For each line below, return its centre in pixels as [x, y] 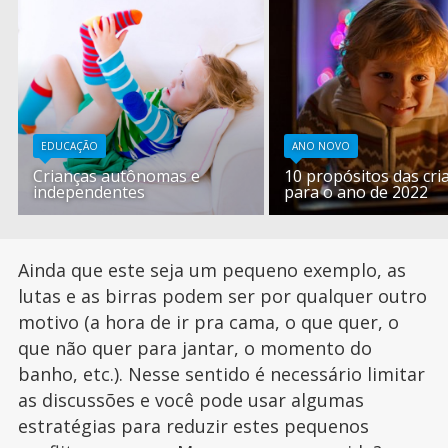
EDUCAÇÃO [70, 146]
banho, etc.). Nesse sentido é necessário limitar [221, 374]
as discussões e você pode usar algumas [190, 400]
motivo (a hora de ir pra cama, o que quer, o [208, 322]
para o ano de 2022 [356, 192]
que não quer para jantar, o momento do [194, 348]
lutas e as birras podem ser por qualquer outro [222, 296]
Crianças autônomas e [117, 176]
